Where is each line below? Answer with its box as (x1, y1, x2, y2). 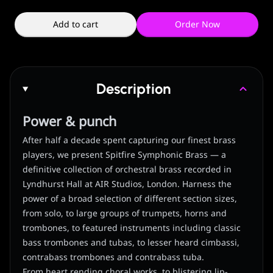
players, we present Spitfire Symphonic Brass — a (23, 149, 226, 162)
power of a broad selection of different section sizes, (23, 193, 237, 206)
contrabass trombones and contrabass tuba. (23, 251, 204, 264)
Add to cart (53, 18, 98, 32)
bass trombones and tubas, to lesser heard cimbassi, (23, 236, 239, 250)
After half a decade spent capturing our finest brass (23, 134, 236, 147)
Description (96, 80, 171, 98)
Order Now (175, 18, 220, 32)
